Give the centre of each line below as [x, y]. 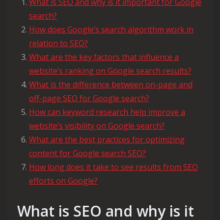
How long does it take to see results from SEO [113, 167]
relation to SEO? [58, 43]
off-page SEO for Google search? [89, 98]
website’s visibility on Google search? [97, 126]
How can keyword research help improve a [107, 112]
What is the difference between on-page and [111, 84]
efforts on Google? [63, 181]
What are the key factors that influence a [104, 57]
